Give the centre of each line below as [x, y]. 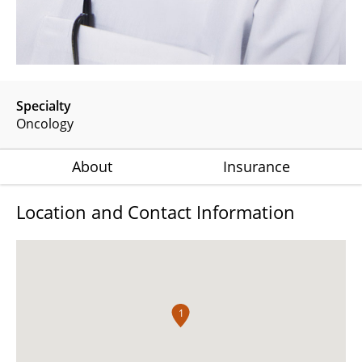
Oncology [45, 123]
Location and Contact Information [156, 211]
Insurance [257, 166]
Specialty [44, 105]
